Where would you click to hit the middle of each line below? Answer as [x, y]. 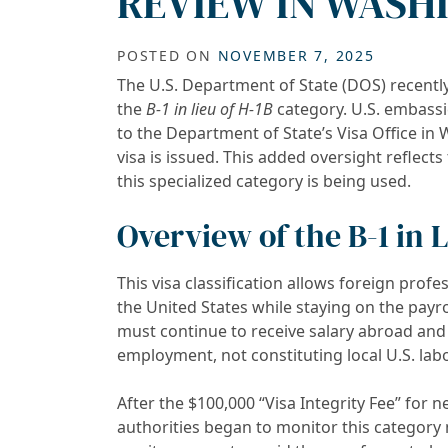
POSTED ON [167, 55]
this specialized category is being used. [264, 180]
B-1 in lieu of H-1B [209, 108]
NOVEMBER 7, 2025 [296, 55]
